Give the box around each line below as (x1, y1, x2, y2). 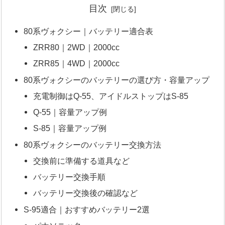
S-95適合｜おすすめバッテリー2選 (23, 204, 150, 214)
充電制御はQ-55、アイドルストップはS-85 (33, 91, 189, 100)
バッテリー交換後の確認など (33, 188, 138, 198)
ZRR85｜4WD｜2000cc (33, 59, 120, 68)
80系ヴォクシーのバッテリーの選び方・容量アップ (23, 75, 209, 84)
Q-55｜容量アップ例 (33, 107, 107, 117)
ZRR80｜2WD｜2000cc (33, 43, 120, 52)
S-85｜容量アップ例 (33, 124, 107, 133)
